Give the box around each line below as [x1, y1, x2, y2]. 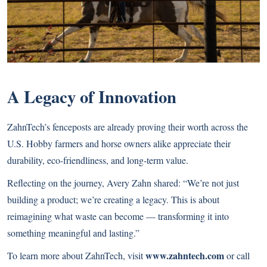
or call [224, 249, 250, 262]
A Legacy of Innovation [7, 83, 176, 109]
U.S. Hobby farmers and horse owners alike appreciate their [7, 136, 231, 150]
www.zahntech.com [145, 248, 224, 262]
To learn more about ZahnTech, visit [7, 249, 145, 262]
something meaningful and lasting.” [7, 226, 139, 239]
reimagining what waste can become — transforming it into [7, 209, 229, 222]
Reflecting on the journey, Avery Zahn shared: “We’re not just [7, 176, 239, 189]
